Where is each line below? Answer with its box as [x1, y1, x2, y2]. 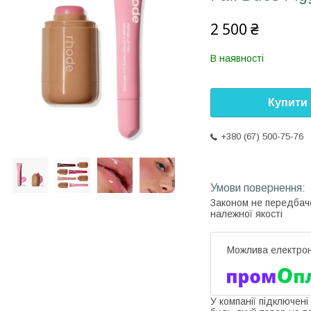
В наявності [210, 53, 264, 64]
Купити [268, 96, 308, 109]
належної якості [210, 208, 283, 220]
